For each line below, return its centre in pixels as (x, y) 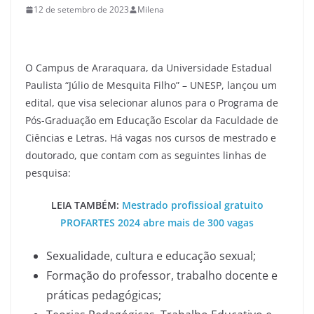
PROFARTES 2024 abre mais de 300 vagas (157, 223)
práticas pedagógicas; (104, 295)
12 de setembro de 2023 (81, 9)
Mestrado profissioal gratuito (192, 205)
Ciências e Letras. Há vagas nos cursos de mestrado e (151, 138)
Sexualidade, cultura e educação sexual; (151, 256)
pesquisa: (48, 173)
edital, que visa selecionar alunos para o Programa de (152, 103)
